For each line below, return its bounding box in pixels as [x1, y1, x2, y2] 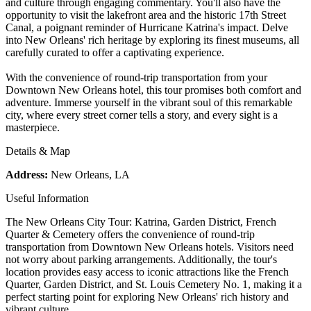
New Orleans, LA [48, 168, 130, 180]
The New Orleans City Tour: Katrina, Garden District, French [6, 215, 276, 228]
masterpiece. [6, 121, 60, 133]
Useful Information [6, 192, 89, 204]
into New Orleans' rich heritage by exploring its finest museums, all [6, 33, 299, 46]
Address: [6, 168, 48, 180]
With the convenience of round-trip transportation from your [6, 71, 267, 83]
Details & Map [6, 144, 70, 157]
